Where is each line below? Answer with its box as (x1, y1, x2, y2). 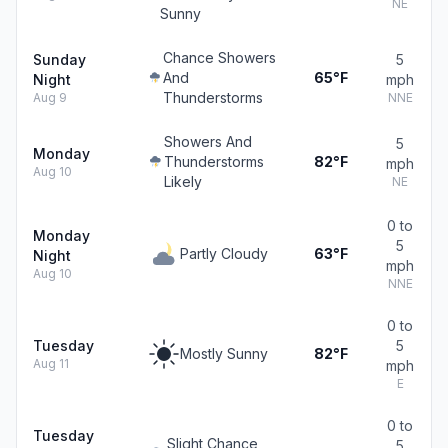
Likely (163, 173, 202, 190)
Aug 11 (33, 356, 69, 371)
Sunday (33, 51, 86, 68)
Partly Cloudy (180, 245, 268, 262)
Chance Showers (163, 49, 277, 66)
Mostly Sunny (180, 345, 268, 362)
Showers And (163, 133, 252, 150)
